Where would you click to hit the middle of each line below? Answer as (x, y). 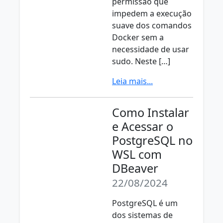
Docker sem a (138, 37)
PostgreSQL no (152, 140)
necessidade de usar (151, 49)
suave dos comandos (152, 25)
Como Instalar (151, 112)
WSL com (137, 154)
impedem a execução (152, 13)
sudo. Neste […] (141, 61)
